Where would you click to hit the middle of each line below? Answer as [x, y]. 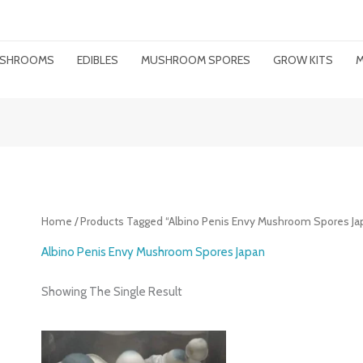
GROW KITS [303, 60]
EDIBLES [98, 60]
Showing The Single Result [112, 291]
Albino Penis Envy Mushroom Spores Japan [154, 252]
